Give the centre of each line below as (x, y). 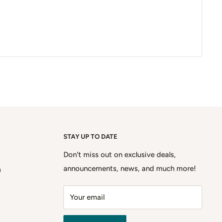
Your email (87, 197)
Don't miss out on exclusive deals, (120, 154)
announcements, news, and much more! (130, 168)
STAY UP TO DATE (90, 136)
